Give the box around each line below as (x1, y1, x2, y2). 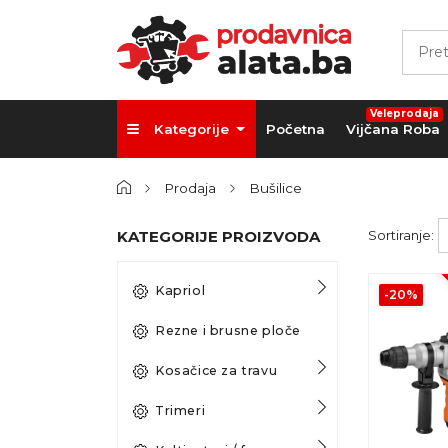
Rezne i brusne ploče (155, 322, 302, 338)
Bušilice (249, 179, 302, 196)
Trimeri (155, 402, 206, 418)
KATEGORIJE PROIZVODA (117, 226, 320, 246)
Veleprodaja (369, 107, 439, 121)
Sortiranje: (367, 227, 434, 244)
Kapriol (155, 282, 206, 298)
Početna (265, 120, 325, 137)
